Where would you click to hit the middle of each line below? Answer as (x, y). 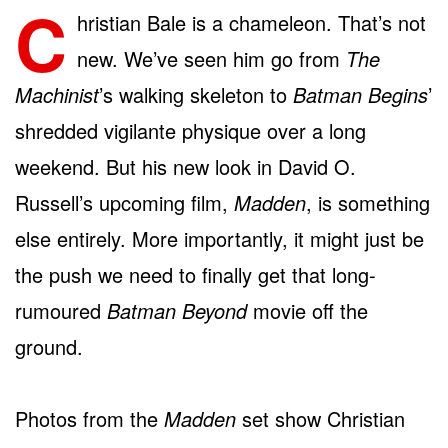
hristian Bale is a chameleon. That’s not (251, 22)
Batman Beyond (177, 310)
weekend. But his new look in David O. (185, 166)
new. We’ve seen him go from (211, 58)
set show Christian (320, 418)
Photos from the (89, 418)
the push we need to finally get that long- (195, 274)
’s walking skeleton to (196, 94)
